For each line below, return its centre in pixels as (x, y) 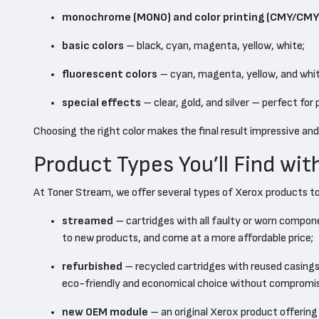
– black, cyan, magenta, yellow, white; (214, 46)
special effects (101, 103)
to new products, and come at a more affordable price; (188, 238)
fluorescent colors (110, 74)
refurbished (92, 267)
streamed (88, 221)
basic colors (93, 46)
